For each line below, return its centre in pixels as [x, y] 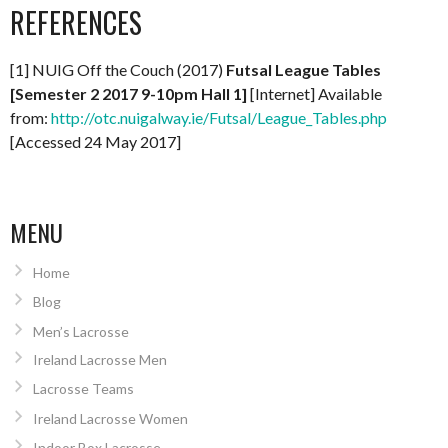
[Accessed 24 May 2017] [95, 141]
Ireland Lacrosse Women [110, 418]
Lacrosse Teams [83, 389]
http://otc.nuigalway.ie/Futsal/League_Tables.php [219, 117]
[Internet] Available [314, 93]
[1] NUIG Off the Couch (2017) [118, 69]
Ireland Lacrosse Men [99, 359]
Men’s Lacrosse [80, 331]
